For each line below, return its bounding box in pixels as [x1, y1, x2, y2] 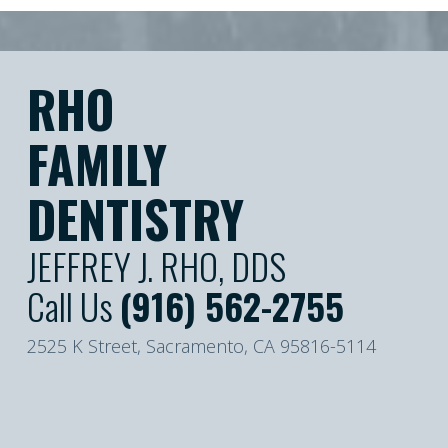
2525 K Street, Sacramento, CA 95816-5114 [26, 334, 376, 358]
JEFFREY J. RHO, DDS [26, 239, 286, 292]
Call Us [26, 279, 120, 332]
